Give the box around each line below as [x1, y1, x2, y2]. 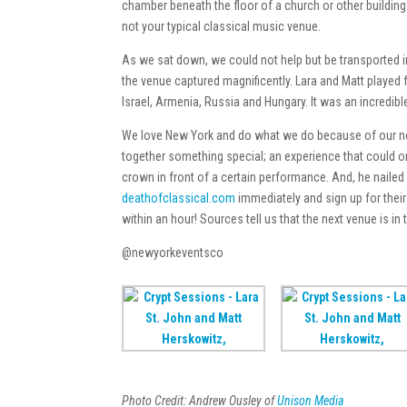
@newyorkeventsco [122, 245, 224, 260]
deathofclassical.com [122, 191, 236, 205]
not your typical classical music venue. [122, 19, 322, 34]
